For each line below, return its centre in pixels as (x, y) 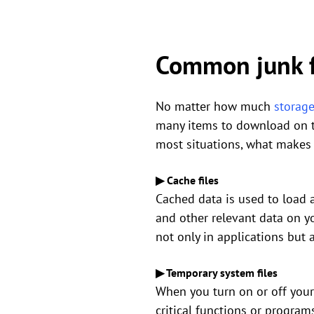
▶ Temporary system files (217, 273)
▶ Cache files (187, 180)
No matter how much (215, 106)
